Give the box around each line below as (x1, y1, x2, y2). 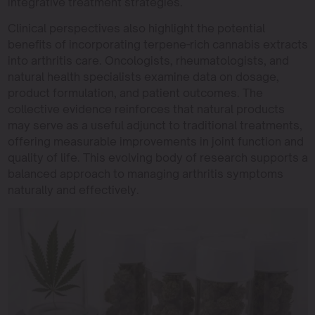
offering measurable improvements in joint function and (7, 134, 304, 148)
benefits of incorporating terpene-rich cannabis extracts (7, 37, 308, 51)
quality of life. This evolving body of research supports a (7, 150, 308, 165)
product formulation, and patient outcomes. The (7, 86, 263, 100)
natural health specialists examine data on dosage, (7, 70, 279, 84)
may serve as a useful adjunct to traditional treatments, (7, 118, 302, 132)
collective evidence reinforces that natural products (7, 102, 285, 116)
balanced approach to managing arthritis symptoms (7, 167, 283, 181)
